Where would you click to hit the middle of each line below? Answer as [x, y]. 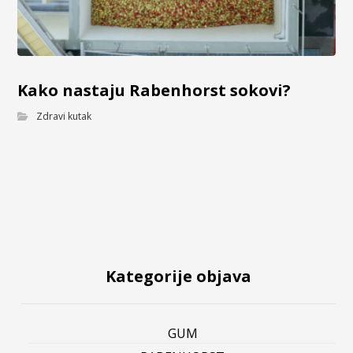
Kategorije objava [178, 277]
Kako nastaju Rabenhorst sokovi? [154, 91]
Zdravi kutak [64, 117]
